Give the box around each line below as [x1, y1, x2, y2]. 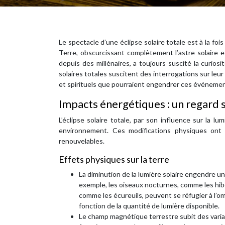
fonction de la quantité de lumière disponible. [79, 201, 219, 210]
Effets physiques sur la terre [59, 154, 169, 165]
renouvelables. [59, 137, 104, 145]
